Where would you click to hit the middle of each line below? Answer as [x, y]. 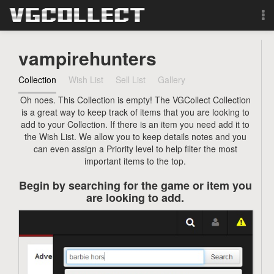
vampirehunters [88, 58]
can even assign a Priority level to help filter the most [135, 149]
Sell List [131, 80]
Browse [28, 42]
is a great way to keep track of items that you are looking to [135, 112]
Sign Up [29, 106]
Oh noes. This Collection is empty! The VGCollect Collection [135, 100]
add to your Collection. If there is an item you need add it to [135, 124]
